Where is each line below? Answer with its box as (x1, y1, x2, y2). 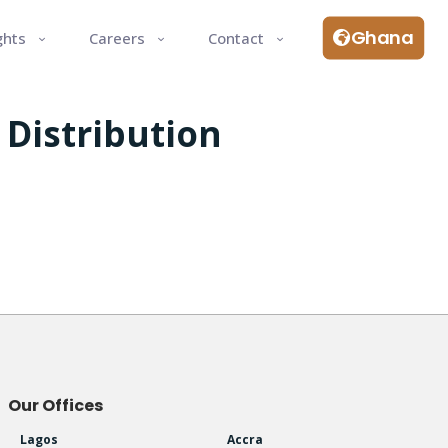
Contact (207, 27, 264, 48)
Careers (88, 27, 145, 48)
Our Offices (7, 393, 103, 417)
